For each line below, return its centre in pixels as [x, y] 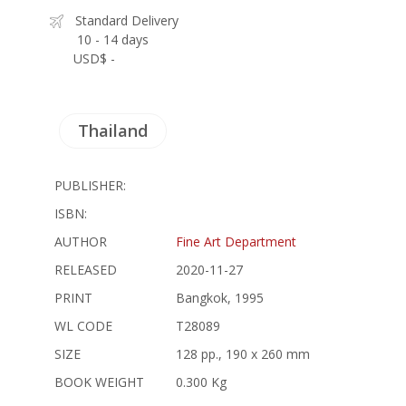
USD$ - [94, 58]
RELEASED [86, 269]
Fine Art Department [236, 241]
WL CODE [83, 325]
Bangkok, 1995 [220, 297]
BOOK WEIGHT [99, 382]
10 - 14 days [113, 39]
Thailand [113, 130]
